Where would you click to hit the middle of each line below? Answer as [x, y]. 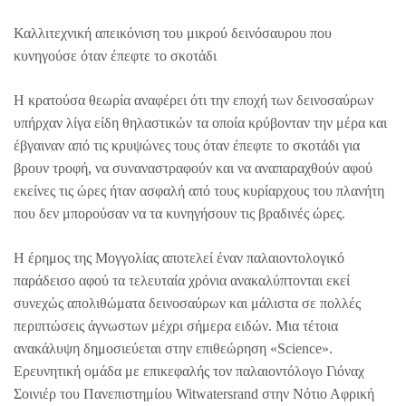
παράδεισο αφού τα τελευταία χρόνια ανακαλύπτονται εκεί [182, 280]
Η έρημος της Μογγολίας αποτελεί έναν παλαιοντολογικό [179, 258]
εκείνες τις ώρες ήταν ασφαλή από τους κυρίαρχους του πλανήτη [199, 191]
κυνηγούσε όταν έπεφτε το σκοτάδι [115, 56]
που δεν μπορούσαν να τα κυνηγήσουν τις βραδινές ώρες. [179, 213]
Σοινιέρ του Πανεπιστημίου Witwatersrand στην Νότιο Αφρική [194, 394]
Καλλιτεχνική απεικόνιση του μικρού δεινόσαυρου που [173, 33]
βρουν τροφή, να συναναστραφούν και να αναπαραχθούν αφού [193, 168]
